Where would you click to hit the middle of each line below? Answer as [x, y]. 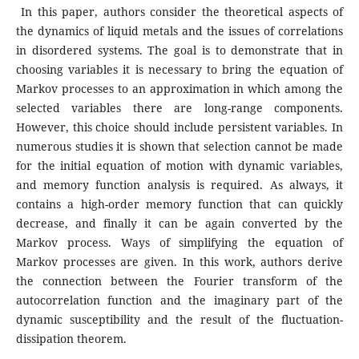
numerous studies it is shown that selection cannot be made [179, 147]
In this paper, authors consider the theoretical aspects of [179, 12]
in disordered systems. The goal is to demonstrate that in [179, 50]
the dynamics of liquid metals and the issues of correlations [179, 31]
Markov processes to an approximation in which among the [179, 89]
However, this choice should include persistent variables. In [179, 127]
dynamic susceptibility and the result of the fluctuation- [179, 320]
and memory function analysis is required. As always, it [179, 185]
